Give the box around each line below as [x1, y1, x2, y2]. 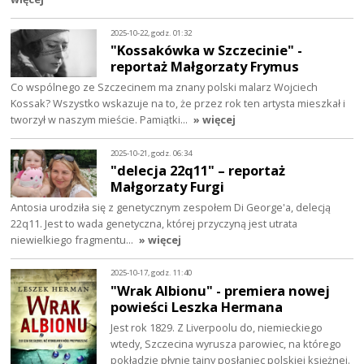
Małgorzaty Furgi [110, 177, 225, 197]
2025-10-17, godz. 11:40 [110, 267, 193, 279]
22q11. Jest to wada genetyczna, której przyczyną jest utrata [11, 216, 298, 232]
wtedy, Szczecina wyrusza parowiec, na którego [110, 336, 342, 351]
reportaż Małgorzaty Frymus [110, 57, 300, 76]
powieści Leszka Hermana [110, 297, 284, 317]
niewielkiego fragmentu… [11, 232, 136, 248]
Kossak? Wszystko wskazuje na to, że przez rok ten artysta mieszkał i [11, 96, 346, 111]
